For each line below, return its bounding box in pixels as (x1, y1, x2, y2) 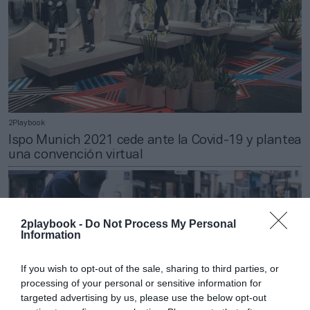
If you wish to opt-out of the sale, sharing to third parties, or (21, 263, 279, 274)
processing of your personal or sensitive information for (21, 277, 262, 289)
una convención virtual (8, 149, 143, 162)
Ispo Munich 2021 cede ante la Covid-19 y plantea (8, 134, 302, 147)
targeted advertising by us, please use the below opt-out (21, 292, 266, 303)
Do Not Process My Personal (85, 218, 236, 230)
